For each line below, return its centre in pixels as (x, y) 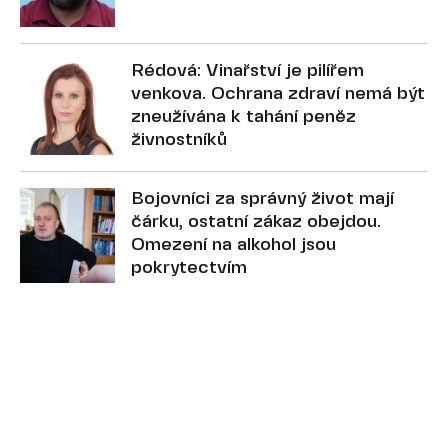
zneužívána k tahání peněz (243, 117)
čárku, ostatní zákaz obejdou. (256, 222)
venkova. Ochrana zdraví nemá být (278, 94)
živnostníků (179, 140)
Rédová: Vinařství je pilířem (247, 71)
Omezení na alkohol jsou (233, 245)
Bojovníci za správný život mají (262, 199)
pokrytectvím (189, 268)
